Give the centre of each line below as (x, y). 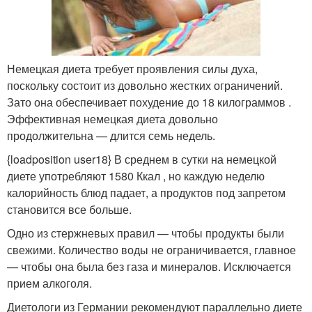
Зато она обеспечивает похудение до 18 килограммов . (149, 102)
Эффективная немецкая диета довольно (112, 119)
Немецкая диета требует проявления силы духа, (132, 69)
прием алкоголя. (49, 283)
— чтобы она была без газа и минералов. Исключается (149, 267)
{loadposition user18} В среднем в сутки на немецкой (142, 159)
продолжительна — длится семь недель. (111, 136)
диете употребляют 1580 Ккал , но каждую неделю (136, 176)
